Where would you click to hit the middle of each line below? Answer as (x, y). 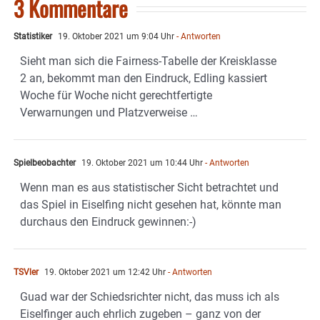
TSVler (26, 272)
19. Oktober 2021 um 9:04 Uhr (115, 37)
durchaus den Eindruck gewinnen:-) (108, 222)
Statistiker (33, 37)
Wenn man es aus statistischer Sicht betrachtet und (149, 188)
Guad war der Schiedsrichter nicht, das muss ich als (150, 297)
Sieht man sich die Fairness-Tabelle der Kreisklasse (148, 61)
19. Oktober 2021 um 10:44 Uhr (141, 163)
